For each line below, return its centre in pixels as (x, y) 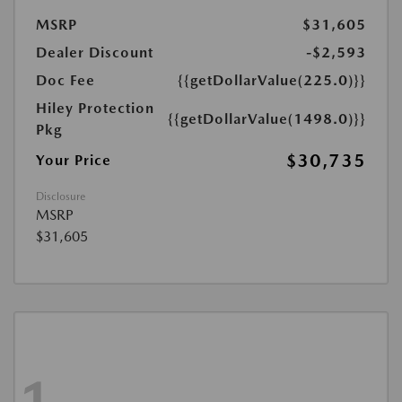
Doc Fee (66, 80)
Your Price (74, 160)
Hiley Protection (95, 108)
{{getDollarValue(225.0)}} (272, 80)
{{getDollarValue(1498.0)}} (267, 119)
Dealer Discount (95, 52)
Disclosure (61, 197)
